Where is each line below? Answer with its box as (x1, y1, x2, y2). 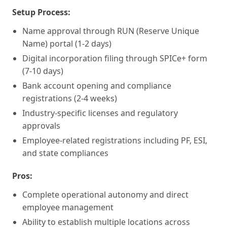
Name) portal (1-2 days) (22, 37, 111, 49)
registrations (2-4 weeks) (22, 92, 117, 104)
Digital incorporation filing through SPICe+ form (22, 52, 207, 64)
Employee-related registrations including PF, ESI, (22, 134, 207, 146)
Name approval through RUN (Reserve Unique (22, 25, 199, 36)
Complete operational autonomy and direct (22, 188, 188, 200)
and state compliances (22, 147, 108, 159)
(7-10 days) (22, 65, 63, 77)
